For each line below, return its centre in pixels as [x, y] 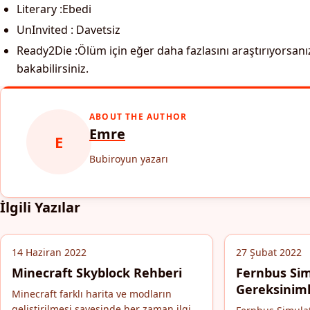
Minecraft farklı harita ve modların [92, 294]
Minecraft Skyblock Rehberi [97, 273]
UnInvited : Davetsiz [69, 30]
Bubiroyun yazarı [129, 159]
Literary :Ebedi [54, 9]
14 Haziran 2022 [49, 252]
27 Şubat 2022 [269, 252]
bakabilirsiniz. [53, 69]
